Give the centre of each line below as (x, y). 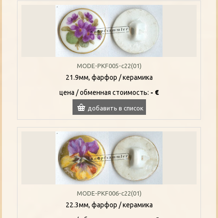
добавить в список (115, 108)
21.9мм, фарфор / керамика (109, 77)
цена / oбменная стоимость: (105, 92)
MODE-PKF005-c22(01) (109, 65)
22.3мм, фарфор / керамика (109, 205)
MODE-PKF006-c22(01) (109, 193)
